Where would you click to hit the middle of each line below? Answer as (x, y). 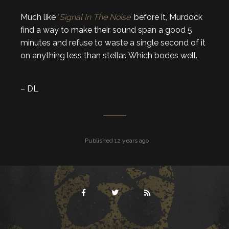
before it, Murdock (167, 17)
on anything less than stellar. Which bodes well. (109, 55)
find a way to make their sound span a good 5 (106, 30)
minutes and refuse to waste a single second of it (113, 42)
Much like (39, 17)
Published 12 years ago (116, 140)
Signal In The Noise (95, 17)
